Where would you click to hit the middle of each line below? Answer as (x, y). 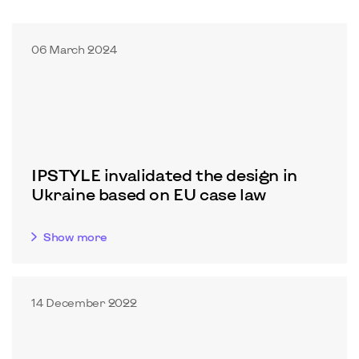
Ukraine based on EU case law (149, 194)
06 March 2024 (74, 49)
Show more (75, 237)
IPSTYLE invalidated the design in (164, 175)
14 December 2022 (84, 303)
